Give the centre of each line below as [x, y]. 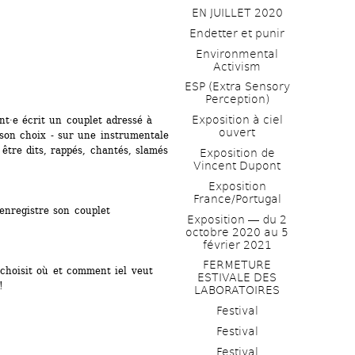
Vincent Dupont [237, 166]
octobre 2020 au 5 [237, 232]
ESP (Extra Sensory [237, 87]
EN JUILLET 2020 [237, 13]
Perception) [237, 99]
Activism [237, 66]
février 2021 [237, 244]
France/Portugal [237, 198]
